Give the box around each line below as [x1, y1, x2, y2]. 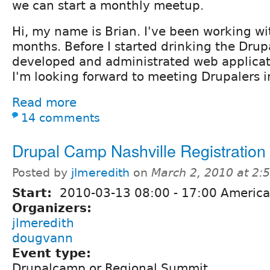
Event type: [12, 246, 95, 261]
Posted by [12, 166, 71, 180]
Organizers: [12, 201, 96, 216]
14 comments [21, 111, 100, 125]
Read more [12, 95, 77, 110]
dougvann [12, 231, 73, 246]
